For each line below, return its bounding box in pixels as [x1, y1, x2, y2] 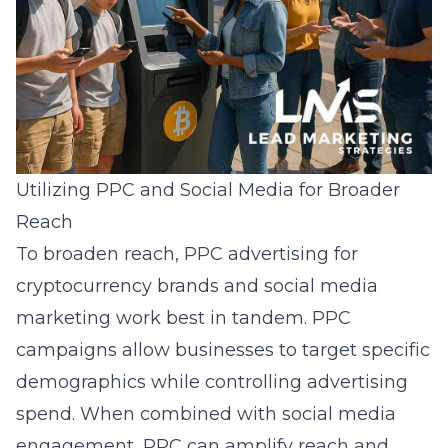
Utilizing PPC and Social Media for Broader [16, 179, 400, 201]
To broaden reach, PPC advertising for [16, 243, 358, 265]
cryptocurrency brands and [16, 275, 264, 297]
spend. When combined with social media [16, 403, 396, 425]
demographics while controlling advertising [16, 371, 408, 393]
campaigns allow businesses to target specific [16, 339, 430, 361]
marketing [16, 307, 111, 329]
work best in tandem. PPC [111, 307, 351, 329]
